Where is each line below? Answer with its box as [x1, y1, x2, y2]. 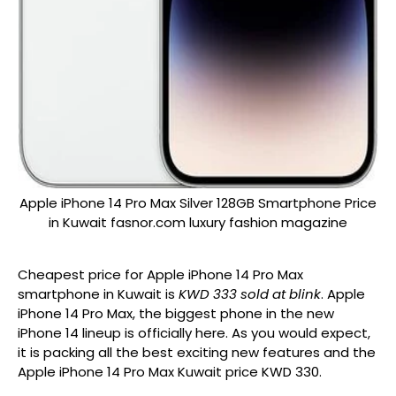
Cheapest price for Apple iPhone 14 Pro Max [18, 265, 303, 284]
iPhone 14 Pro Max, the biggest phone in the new [18, 304, 334, 323]
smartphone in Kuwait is [18, 285, 179, 303]
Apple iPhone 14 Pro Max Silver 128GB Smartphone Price [19, 194, 377, 212]
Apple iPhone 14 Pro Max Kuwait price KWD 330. [18, 362, 322, 381]
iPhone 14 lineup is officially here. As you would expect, [18, 324, 370, 342]
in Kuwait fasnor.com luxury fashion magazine [49, 213, 347, 232]
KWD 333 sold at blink [179, 285, 321, 303]
